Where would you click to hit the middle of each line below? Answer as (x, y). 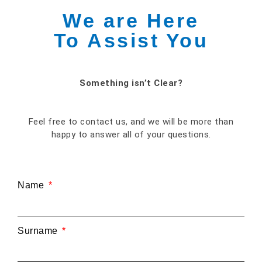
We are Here (131, 20)
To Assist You (131, 40)
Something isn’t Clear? (131, 83)
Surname (39, 231)
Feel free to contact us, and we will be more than (131, 122)
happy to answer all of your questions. (131, 135)
